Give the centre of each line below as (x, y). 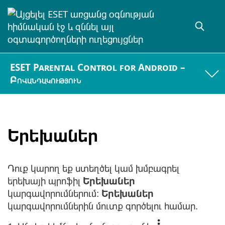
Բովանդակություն (46, 80)
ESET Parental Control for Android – (98, 67)
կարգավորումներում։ (54, 193)
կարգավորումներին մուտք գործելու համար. (103, 206)
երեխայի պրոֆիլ (45, 181)
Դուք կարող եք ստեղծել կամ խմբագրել (93, 168)
